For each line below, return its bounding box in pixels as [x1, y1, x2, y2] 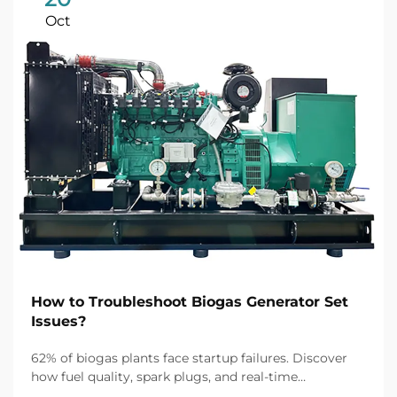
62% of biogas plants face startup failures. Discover [31, 350, 347, 367]
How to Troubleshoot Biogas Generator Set [31, 293, 348, 311]
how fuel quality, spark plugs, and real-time [31, 369, 298, 385]
